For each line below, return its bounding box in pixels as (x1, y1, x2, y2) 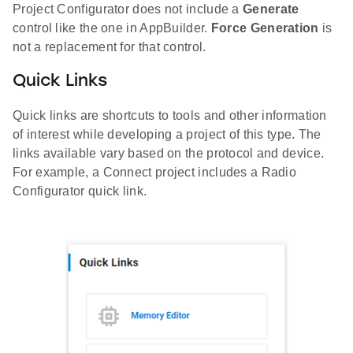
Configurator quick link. (13, 184, 147, 199)
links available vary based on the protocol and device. (13, 147, 325, 161)
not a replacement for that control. (13, 40, 206, 54)
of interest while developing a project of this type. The (13, 128, 321, 142)
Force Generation (210, 21, 319, 35)
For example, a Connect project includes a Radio (13, 165, 297, 180)
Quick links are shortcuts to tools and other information (13, 109, 327, 123)
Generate (243, 2, 299, 17)
